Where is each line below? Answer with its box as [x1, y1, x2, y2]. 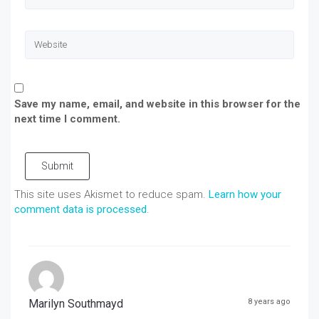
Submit [41, 159, 73, 172]
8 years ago [248, 296, 291, 306]
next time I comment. [14, 112, 120, 125]
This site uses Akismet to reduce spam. [14, 187, 209, 201]
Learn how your [209, 187, 281, 201]
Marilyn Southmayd [28, 296, 123, 310]
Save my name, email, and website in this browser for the [14, 97, 300, 110]
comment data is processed [14, 202, 147, 216]
